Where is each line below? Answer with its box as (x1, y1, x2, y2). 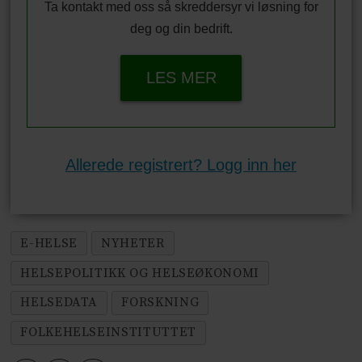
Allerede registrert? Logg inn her (65, 155, 297, 174)
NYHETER (101, 234, 165, 251)
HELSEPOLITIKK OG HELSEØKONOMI (20, 264, 259, 281)
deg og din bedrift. (129, 21, 233, 36)
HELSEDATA (20, 294, 99, 311)
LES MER (145, 68, 217, 86)
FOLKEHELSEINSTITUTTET (20, 324, 196, 341)
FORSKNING (121, 294, 200, 311)
